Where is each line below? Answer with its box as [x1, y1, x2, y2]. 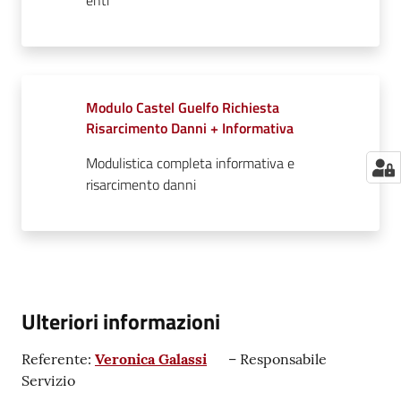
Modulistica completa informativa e [86, 151, 294, 174]
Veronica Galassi [95, 349, 207, 368]
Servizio [21, 371, 75, 389]
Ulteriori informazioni [21, 304, 220, 337]
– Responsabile [225, 349, 327, 368]
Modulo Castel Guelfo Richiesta [86, 96, 279, 118]
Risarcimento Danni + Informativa [86, 116, 294, 139]
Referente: [21, 349, 95, 368]
